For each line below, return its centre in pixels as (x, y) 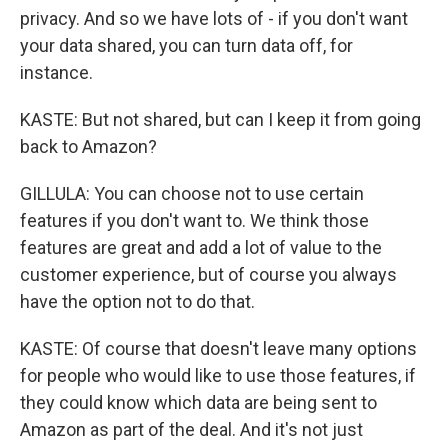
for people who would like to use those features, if (218, 375)
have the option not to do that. (137, 301)
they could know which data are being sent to (198, 402)
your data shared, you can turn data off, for (186, 45)
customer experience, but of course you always (208, 274)
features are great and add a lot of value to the (201, 247)
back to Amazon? (88, 146)
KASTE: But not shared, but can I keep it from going (220, 119)
